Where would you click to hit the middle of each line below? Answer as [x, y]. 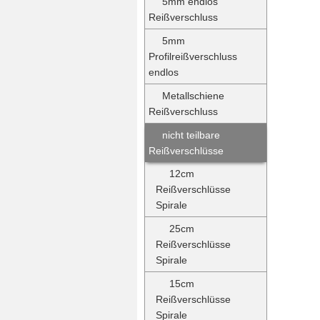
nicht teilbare [191, 135]
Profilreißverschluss [193, 56]
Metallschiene [193, 96]
